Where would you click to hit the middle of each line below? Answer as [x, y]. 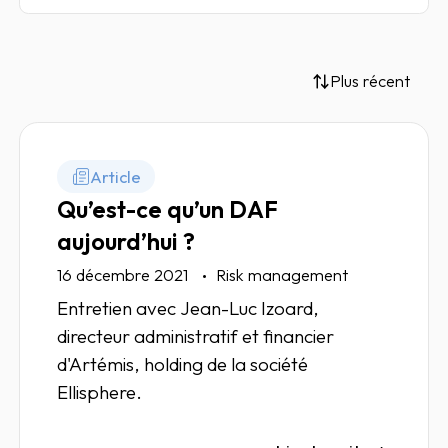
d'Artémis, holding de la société [183, 364]
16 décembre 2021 [125, 275]
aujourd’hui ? [126, 241]
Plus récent [370, 81]
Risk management [282, 275]
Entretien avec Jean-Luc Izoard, [188, 308]
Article [116, 176]
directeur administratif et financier [196, 336]
